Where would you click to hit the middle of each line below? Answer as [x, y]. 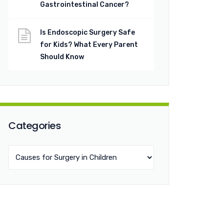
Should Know [62, 57]
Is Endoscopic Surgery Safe [88, 33]
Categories [34, 126]
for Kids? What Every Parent [89, 45]
